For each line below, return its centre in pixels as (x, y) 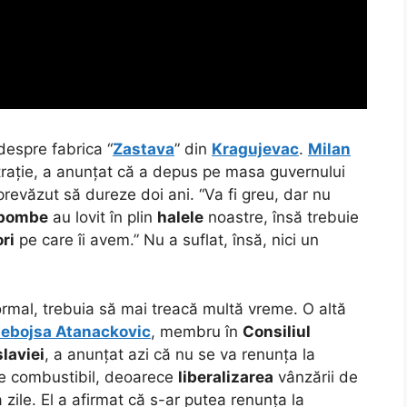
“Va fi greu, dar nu (265, 195)
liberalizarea (226, 377)
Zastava (144, 149)
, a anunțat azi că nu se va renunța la (180, 354)
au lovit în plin (103, 218)
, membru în (197, 331)
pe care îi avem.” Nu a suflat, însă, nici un (167, 240)
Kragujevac (255, 149)
